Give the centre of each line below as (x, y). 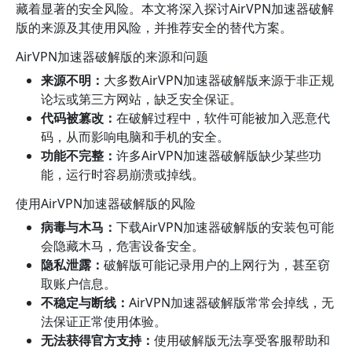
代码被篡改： (79, 118)
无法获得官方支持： (97, 340)
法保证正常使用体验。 (104, 321)
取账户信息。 (79, 284)
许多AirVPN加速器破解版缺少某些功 (219, 156)
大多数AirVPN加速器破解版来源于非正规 (219, 80)
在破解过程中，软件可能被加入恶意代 (223, 118)
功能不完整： (79, 156)
